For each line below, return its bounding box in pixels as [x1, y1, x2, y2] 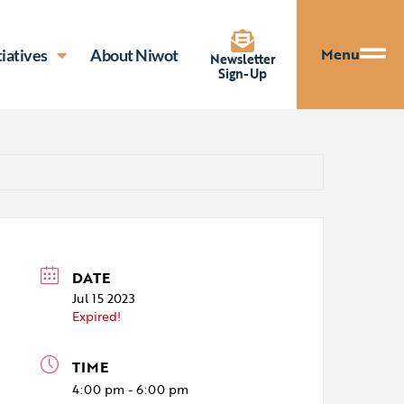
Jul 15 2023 [72, 289, 136, 308]
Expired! [72, 307, 122, 326]
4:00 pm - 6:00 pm [72, 380, 189, 399]
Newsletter [209, 49, 276, 69]
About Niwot [90, 44, 179, 65]
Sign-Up [218, 63, 268, 83]
